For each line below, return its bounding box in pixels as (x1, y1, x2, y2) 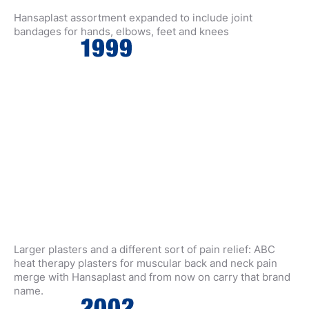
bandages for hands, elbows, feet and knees (14, 25, 229, 38)
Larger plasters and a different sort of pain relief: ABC (14, 243, 275, 256)
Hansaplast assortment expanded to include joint (14, 11, 252, 24)
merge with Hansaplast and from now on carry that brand (14, 270, 290, 283)
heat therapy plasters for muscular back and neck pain (14, 257, 277, 270)
